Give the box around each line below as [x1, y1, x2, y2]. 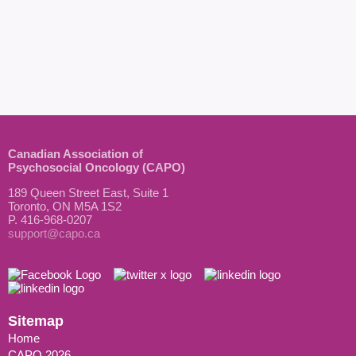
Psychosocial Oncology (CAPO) [8, 160, 185, 174]
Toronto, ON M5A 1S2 [8, 199, 122, 213]
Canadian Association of [8, 146, 143, 161]
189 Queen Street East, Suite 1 [8, 185, 168, 199]
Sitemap [8, 312, 64, 329]
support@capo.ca [8, 226, 100, 240]
